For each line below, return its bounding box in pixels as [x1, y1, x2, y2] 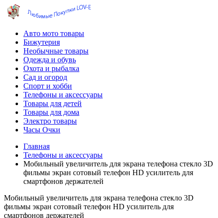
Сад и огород [23, 73, 67, 81]
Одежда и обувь [23, 55, 76, 64]
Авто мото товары [23, 29, 84, 37]
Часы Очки [23, 126, 60, 134]
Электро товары [23, 117, 77, 125]
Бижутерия [23, 38, 60, 46]
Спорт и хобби [23, 82, 72, 90]
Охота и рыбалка [23, 64, 79, 73]
